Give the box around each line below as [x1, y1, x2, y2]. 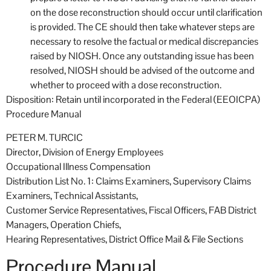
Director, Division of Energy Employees [6, 145, 163, 158]
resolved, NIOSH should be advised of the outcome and [30, 64, 255, 77]
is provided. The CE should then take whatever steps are [30, 21, 255, 34]
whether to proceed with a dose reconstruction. [30, 79, 221, 92]
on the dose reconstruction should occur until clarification [30, 6, 263, 19]
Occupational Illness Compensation [6, 160, 151, 173]
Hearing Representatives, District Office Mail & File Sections [6, 232, 243, 246]
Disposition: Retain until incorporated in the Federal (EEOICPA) [6, 93, 260, 106]
